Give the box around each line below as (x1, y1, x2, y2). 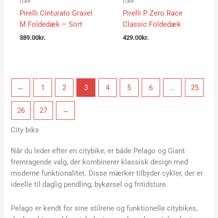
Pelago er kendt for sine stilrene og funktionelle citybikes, (11, 203, 198, 213)
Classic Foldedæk (122, 19, 181, 29)
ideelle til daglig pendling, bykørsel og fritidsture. (11, 180, 168, 189)
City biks (11, 126, 39, 135)
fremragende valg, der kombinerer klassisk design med (11, 158, 188, 167)
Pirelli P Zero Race (122, 8, 182, 18)
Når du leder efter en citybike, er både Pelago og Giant (11, 146, 185, 156)
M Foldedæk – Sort (19, 19, 82, 29)
